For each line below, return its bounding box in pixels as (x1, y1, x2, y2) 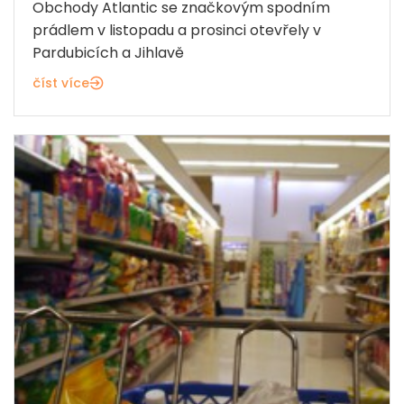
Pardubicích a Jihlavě (32, 42, 184, 64)
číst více (32, 74, 89, 93)
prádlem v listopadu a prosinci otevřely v (32, 20, 321, 41)
